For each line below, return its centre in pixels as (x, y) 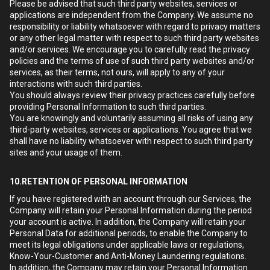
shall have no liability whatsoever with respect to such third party (131, 141)
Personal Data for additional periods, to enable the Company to (129, 233)
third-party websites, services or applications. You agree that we (131, 130)
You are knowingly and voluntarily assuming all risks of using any (131, 118)
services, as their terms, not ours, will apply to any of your (117, 72)
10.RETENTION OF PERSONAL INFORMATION (99, 181)
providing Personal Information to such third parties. (108, 107)
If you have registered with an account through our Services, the (130, 199)
